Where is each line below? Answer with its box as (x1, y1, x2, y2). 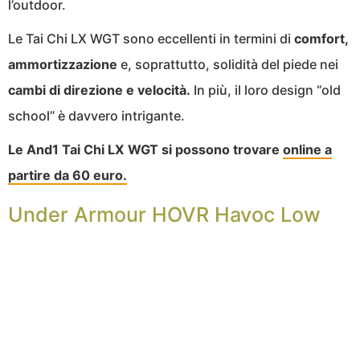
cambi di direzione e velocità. (8, 81, 190, 98)
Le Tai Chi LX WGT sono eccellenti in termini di (8, 30, 294, 47)
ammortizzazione (8, 55, 117, 72)
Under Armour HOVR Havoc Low (8, 202, 321, 227)
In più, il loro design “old (190, 81, 341, 98)
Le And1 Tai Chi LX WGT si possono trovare (8, 141, 283, 157)
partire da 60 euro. (8, 166, 127, 183)
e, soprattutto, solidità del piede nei (117, 55, 338, 72)
